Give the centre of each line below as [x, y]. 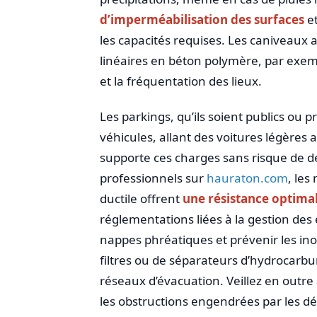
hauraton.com [247, 178]
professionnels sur [153, 178]
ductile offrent [141, 198]
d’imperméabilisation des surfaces [202, 20]
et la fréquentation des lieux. [180, 81]
